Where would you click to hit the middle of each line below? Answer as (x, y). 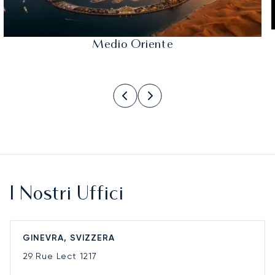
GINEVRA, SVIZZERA (69, 238)
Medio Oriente (133, 45)
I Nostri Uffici (67, 195)
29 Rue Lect (51, 256)
